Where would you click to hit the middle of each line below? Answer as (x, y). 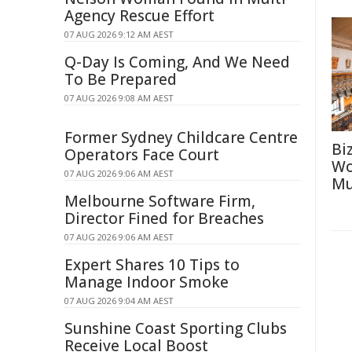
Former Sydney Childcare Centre (181, 137)
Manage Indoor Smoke (147, 282)
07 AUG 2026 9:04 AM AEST (119, 301)
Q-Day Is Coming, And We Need (177, 62)
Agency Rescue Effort (139, 16)
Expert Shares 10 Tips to (152, 265)
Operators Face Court (142, 155)
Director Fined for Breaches (164, 218)
